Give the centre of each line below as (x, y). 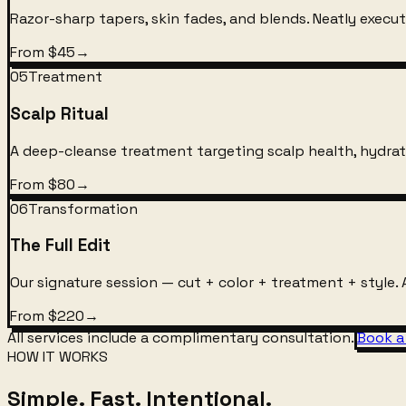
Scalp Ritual (59, 113)
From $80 (43, 184)
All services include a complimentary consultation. (181, 338)
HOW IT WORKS (58, 357)
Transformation (83, 208)
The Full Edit (60, 246)
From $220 (47, 316)
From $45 (43, 53)
